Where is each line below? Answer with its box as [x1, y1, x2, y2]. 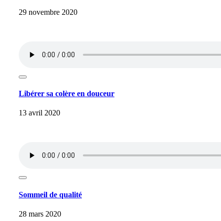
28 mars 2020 [19, 209, 61, 218]
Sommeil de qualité [19, 190, 82, 199]
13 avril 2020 [19, 109, 60, 117]
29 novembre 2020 [19, 7, 77, 16]
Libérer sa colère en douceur [19, 89, 114, 98]
